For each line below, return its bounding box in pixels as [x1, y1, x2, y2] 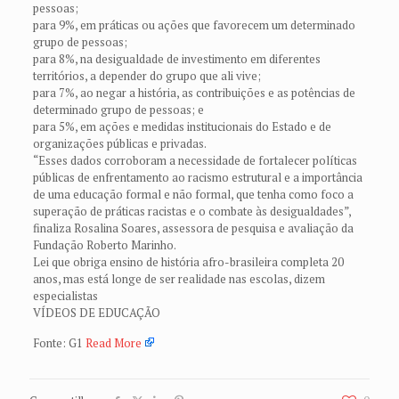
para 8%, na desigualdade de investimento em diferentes [32, 51, 321, 67]
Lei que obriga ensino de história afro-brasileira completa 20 [32, 254, 344, 270]
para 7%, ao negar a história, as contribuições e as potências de [32, 85, 355, 101]
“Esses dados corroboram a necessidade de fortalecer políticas [32, 152, 357, 168]
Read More [85, 335, 142, 351]
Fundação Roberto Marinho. [32, 237, 176, 253]
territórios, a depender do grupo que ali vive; [32, 68, 261, 84]
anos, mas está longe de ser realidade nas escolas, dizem [32, 271, 325, 287]
